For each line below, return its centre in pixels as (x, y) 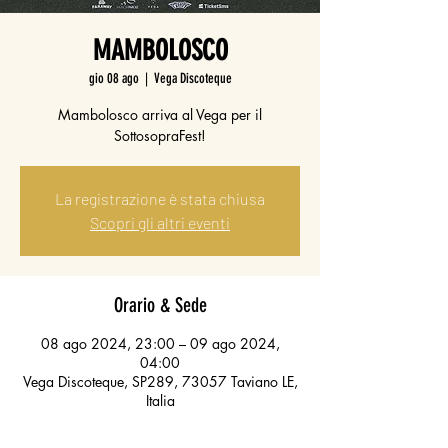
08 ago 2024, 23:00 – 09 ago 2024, (160, 343)
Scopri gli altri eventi (160, 222)
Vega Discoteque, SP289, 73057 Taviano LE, (160, 381)
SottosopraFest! (160, 135)
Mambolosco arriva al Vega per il (160, 114)
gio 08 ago (113, 78)
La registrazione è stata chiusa (160, 198)
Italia (160, 400)
